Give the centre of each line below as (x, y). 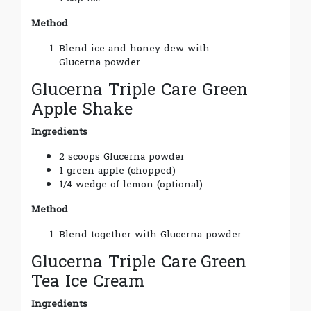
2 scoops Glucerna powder (122, 157)
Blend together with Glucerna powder (150, 235)
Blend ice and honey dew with (134, 49)
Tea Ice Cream (88, 282)
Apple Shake (82, 110)
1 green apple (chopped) (117, 171)
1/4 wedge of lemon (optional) (131, 185)
